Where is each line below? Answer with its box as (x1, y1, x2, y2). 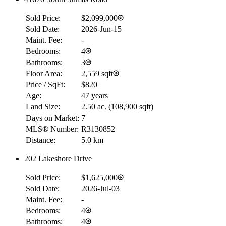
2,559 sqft (81, 69, 113, 78)
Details (8, 183, 28, 191)
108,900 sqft (111, 102, 151, 111)
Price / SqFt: (26, 80, 65, 89)
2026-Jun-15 (81, 24, 122, 33)
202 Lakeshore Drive (24, 154, 92, 163)
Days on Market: (26, 113, 79, 122)
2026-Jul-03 (81, 184, 120, 193)
